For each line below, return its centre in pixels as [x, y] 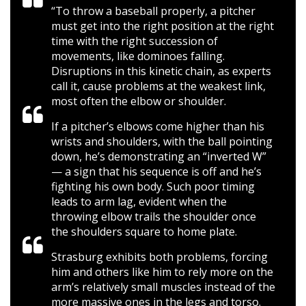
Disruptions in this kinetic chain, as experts [161, 71]
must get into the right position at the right [163, 26]
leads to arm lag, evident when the [139, 201]
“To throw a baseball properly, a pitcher [153, 11]
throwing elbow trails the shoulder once [154, 217]
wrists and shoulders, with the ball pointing [162, 141]
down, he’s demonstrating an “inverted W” [159, 156]
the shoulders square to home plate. [144, 232]
